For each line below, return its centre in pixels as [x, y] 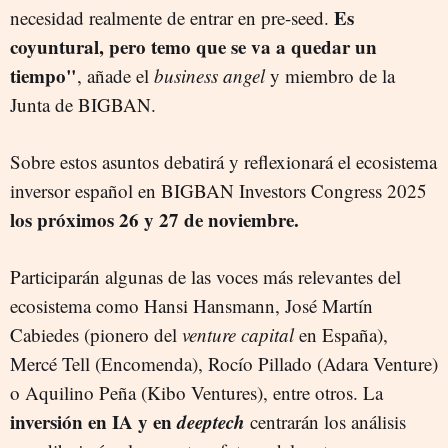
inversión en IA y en [93, 421]
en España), [341, 334]
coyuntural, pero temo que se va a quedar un [193, 46]
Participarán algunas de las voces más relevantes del [205, 276]
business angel [209, 75]
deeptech [211, 421]
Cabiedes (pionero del [96, 334]
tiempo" [43, 75]
